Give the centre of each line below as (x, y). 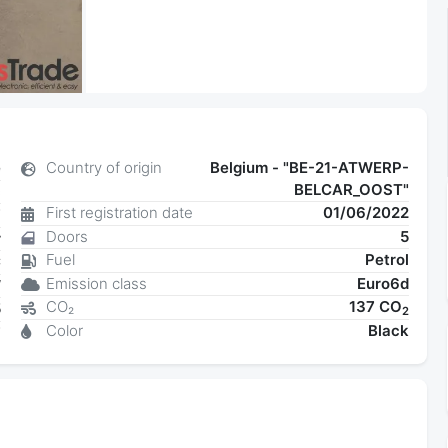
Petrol (386, 260)
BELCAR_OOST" (351, 190)
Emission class (96, 283)
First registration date (119, 213)
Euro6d (382, 283)
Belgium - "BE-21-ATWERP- (309, 168)
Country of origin (103, 168)
